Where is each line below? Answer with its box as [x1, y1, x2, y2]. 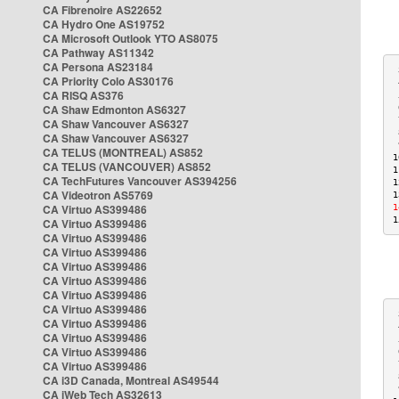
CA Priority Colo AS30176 [43, 73, 174, 89]
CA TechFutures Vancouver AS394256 [43, 173, 237, 189]
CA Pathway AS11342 [43, 45, 154, 61]
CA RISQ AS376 [43, 87, 124, 103]
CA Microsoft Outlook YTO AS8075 [43, 30, 218, 46]
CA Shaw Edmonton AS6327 [43, 102, 186, 118]
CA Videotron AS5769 [43, 187, 153, 203]
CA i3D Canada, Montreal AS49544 [43, 372, 219, 388]
